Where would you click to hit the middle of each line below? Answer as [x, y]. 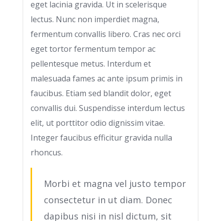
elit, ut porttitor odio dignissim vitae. [98, 123]
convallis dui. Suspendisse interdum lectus [108, 108]
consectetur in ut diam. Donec [108, 200]
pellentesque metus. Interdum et [91, 64]
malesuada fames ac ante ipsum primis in [107, 78]
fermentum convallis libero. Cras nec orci [106, 34]
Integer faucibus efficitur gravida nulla [101, 138]
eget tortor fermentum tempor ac [93, 49]
